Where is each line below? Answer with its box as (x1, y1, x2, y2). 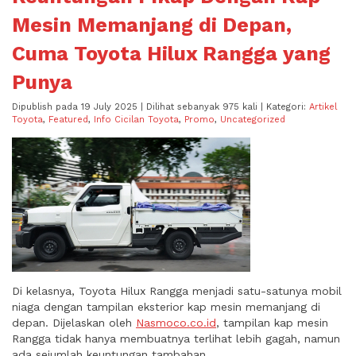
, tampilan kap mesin (216, 316, 328, 329)
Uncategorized (220, 114, 285, 125)
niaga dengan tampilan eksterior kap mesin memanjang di (12, 300, 320, 313)
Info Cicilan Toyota (94, 114, 179, 125)
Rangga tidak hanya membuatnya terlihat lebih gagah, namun (12, 332, 340, 345)
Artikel (309, 102, 337, 112)
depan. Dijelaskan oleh (12, 316, 136, 329)
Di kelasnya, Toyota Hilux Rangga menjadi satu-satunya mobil (12, 284, 342, 297)
